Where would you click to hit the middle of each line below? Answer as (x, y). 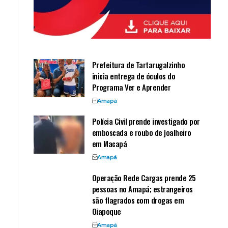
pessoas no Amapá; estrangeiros (142, 189)
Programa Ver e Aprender (131, 87)
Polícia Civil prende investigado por (146, 121)
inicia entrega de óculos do (134, 76)
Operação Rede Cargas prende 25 (144, 177)
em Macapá (109, 143)
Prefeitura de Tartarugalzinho (138, 64)
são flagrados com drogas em (138, 200)
